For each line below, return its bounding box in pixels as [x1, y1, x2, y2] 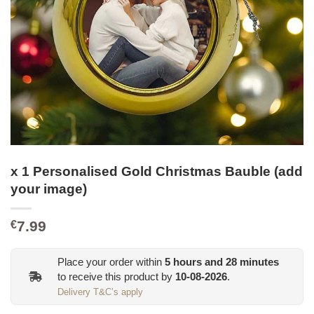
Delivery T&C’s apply [57, 287, 143, 297]
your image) [11, 181, 87, 196]
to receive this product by [57, 270, 175, 282]
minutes [237, 255, 279, 268]
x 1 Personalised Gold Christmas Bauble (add [11, 163, 303, 179]
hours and [170, 255, 226, 268]
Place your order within [57, 255, 165, 268]
